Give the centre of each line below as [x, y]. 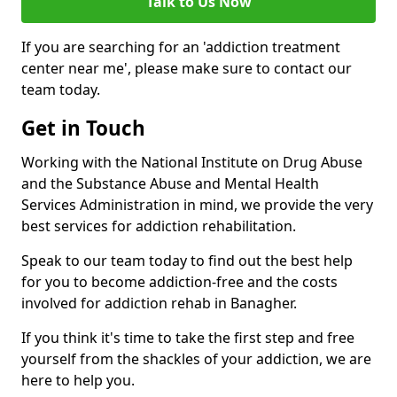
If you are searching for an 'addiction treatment [181, 47]
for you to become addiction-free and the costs [179, 282]
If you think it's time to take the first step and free [188, 338]
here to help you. [78, 381]
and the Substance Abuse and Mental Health [170, 184]
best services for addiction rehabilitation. [159, 226]
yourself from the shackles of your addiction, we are [196, 359]
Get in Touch [83, 128]
